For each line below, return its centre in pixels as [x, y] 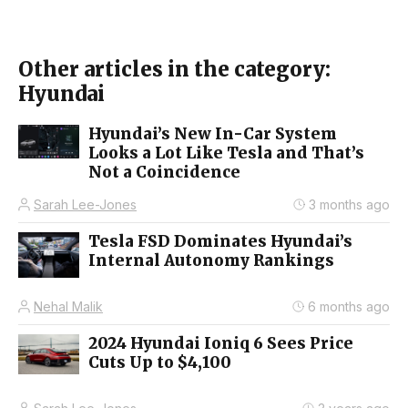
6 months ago [349, 306]
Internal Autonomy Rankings [211, 260]
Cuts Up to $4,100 [160, 362]
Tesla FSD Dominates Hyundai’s [220, 241]
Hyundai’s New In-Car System [213, 133]
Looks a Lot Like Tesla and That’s [226, 153]
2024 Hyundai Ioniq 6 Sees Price [221, 343]
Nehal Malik [68, 306]
